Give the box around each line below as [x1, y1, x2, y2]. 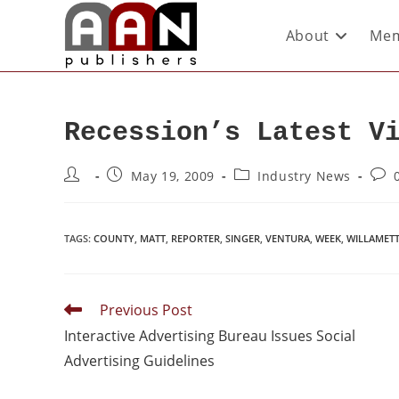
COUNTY [94, 232, 134, 245]
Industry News [257, 167, 352, 184]
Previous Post [100, 300, 192, 320]
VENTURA [265, 232, 310, 245]
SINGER [225, 232, 260, 245]
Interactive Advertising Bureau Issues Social [64, 326, 355, 346]
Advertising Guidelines [64, 351, 215, 370]
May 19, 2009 [130, 167, 216, 184]
